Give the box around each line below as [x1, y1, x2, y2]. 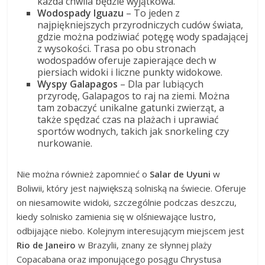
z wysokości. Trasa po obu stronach [37, 41, 196, 55]
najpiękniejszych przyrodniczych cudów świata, [37, 18, 244, 31]
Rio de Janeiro [17, 238, 76, 251]
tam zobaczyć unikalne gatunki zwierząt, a [37, 101, 225, 114]
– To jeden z [124, 6, 180, 20]
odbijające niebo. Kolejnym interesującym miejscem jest [17, 224, 245, 237]
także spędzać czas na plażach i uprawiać [37, 112, 219, 126]
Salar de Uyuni [150, 167, 211, 180]
